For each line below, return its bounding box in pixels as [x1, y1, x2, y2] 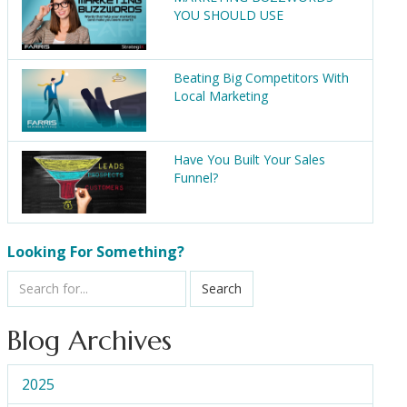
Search [201, 279, 242, 297]
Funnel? [173, 169, 218, 187]
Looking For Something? [6, 241, 184, 262]
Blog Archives [6, 323, 172, 357]
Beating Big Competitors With [173, 69, 349, 87]
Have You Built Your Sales [173, 151, 325, 169]
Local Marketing [173, 87, 268, 105]
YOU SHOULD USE [173, 5, 283, 24]
